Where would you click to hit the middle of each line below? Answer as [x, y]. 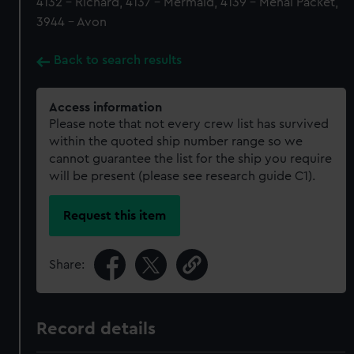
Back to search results [118, 60]
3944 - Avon [72, 22]
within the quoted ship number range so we [176, 141]
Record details [96, 328]
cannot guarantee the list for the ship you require [191, 159]
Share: [67, 264]
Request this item [115, 215]
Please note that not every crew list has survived [189, 124]
